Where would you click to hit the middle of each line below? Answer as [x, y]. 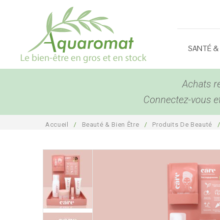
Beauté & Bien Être [110, 124]
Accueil [57, 124]
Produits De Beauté [182, 124]
